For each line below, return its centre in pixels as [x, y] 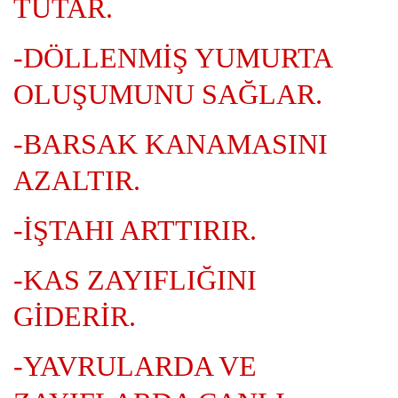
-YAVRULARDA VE [135, 366]
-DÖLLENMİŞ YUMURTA [172, 58]
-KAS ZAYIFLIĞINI [135, 280]
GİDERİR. [75, 316]
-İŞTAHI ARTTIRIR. [135, 230]
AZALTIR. [77, 180]
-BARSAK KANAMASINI [171, 144]
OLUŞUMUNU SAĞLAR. [168, 94]
